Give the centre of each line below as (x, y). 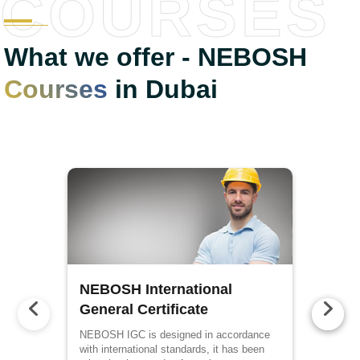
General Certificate (144, 309)
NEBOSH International (156, 289)
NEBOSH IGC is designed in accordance (175, 334)
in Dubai (163, 90)
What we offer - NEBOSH (155, 57)
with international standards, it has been (172, 349)
